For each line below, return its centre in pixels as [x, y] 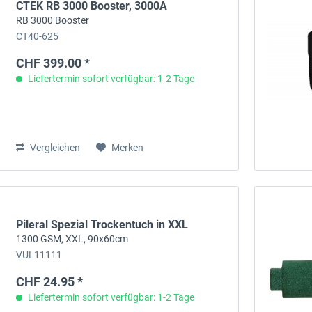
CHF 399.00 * [53, 63]
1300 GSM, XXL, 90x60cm [72, 239]
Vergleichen [54, 148]
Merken [128, 148]
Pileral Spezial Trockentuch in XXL [102, 225]
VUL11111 [39, 256]
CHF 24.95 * [50, 282]
